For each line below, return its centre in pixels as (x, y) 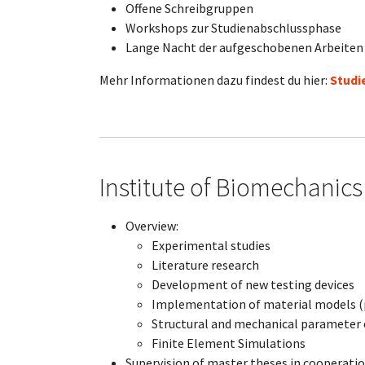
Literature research (205, 265)
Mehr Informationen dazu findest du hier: (215, 80)
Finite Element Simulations (229, 343)
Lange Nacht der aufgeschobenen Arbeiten (244, 47)
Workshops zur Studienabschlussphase (233, 28)
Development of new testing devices (253, 284)
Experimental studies (211, 245)
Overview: (152, 226)
